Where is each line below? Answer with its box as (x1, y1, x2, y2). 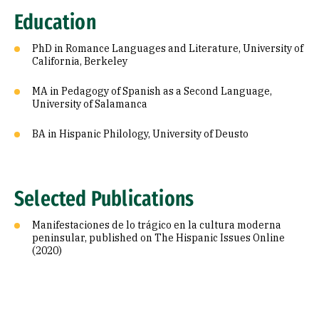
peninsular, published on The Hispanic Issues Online (32, 231, 285, 244)
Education (14, 9, 96, 35)
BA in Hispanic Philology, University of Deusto (32, 127, 249, 140)
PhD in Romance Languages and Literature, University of (32, 42, 303, 55)
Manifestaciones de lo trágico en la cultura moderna (32, 219, 281, 231)
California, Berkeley (32, 55, 127, 68)
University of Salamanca (32, 98, 147, 110)
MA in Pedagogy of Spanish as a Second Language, (32, 85, 272, 98)
